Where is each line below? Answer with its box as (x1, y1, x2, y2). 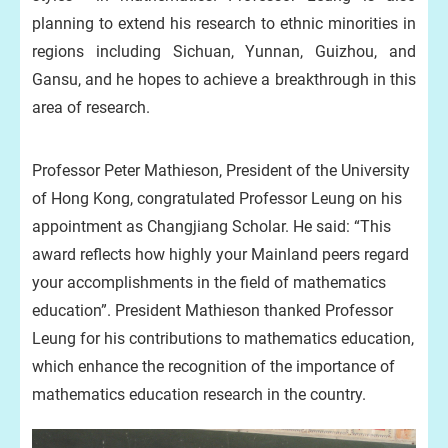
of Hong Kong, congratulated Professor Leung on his (32, 189, 402, 208)
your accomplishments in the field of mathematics (32, 273, 386, 292)
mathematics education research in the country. (32, 385, 366, 404)
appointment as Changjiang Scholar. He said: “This (32, 217, 391, 236)
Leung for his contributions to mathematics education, (32, 329, 414, 348)
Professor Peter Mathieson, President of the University (32, 161, 410, 180)
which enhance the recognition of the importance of (32, 357, 395, 376)
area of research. (32, 98, 150, 117)
